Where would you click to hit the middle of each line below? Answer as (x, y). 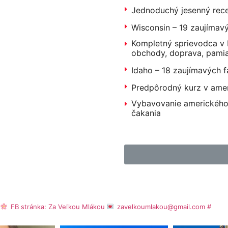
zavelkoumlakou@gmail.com (160, 206)
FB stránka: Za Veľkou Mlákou (59, 206)
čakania (146, 113)
